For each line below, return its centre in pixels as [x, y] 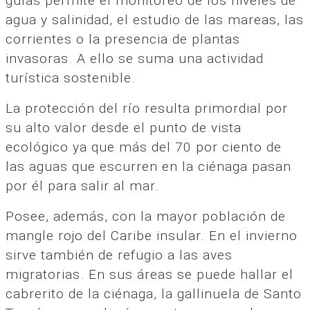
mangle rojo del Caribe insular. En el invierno [152, 235]
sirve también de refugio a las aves [119, 255]
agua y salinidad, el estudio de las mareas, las [155, 19]
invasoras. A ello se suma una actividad [135, 58]
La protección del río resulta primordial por [147, 108]
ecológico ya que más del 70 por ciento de [144, 147]
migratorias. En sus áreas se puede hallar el [149, 274]
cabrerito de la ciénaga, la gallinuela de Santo [154, 293]
